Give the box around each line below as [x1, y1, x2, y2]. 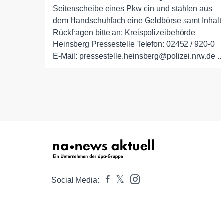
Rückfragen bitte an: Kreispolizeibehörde [53, 28, 195, 37]
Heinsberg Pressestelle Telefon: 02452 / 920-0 [53, 40, 215, 48]
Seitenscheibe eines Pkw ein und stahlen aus [53, 4, 212, 13]
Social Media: [51, 176, 99, 184]
